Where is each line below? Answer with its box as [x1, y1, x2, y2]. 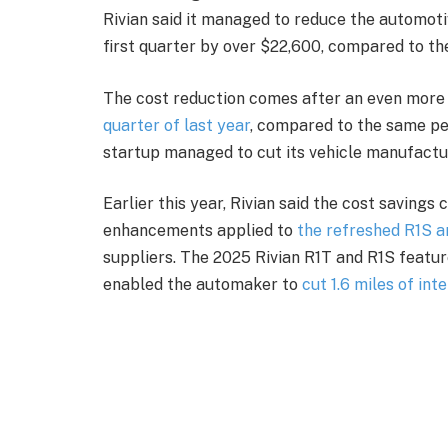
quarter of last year [103, 115, 250, 135]
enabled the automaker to [103, 275, 302, 295]
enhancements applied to [103, 221, 297, 241]
